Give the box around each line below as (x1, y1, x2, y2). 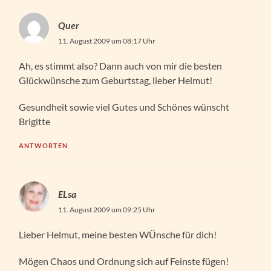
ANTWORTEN (19, 141, 68, 149)
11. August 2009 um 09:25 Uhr (58, 204, 156, 214)
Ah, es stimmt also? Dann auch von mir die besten (19, 59, 223, 71)
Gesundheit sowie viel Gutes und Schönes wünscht (19, 100, 230, 113)
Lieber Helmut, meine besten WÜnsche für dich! (19, 228, 217, 240)
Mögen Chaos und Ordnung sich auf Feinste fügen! (19, 255, 229, 267)
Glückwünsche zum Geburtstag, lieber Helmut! (19, 74, 213, 86)
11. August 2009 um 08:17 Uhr (58, 36, 156, 45)
